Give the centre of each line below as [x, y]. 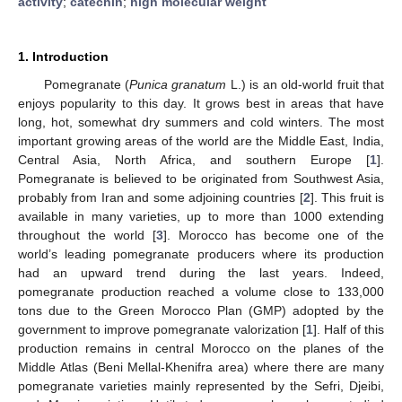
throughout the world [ [87, 235]
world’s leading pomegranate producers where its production [201, 253]
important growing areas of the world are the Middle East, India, [201, 140]
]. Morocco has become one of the [274, 235]
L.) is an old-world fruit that [306, 84]
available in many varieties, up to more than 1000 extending [201, 216]
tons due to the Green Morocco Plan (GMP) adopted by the [201, 310]
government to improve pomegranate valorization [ [162, 329]
